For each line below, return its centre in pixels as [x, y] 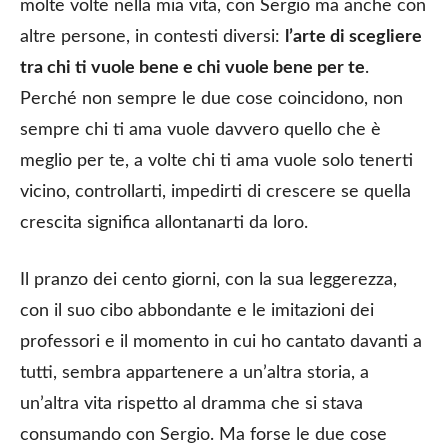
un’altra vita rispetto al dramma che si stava [191, 403]
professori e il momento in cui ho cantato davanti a [221, 341]
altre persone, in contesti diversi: [152, 36]
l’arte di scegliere [353, 36]
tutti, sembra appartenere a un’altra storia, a [194, 372]
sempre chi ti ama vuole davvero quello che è [200, 129]
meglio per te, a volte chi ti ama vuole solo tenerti [216, 160]
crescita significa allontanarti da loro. [164, 222]
